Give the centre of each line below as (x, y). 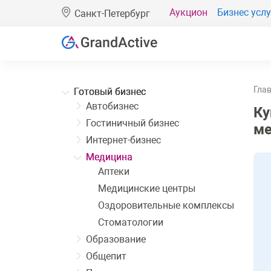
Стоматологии (131, 222)
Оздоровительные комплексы (166, 205)
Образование (116, 239)
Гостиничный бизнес (132, 123)
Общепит (106, 256)
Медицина (109, 157)
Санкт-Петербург (112, 13)
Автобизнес (112, 106)
